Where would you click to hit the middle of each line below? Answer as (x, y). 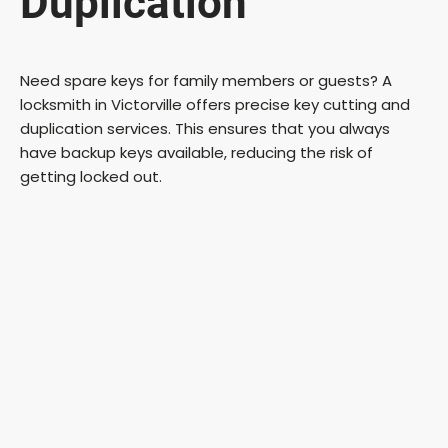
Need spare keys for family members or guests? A (206, 80)
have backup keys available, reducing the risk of (196, 152)
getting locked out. (91, 176)
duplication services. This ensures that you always (205, 128)
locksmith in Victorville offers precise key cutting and (215, 104)
